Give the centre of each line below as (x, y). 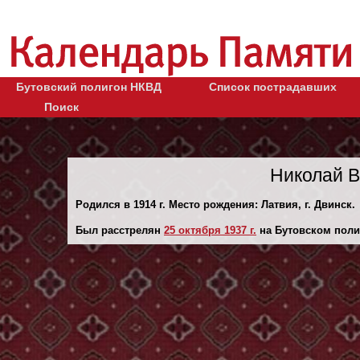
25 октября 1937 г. (210, 230)
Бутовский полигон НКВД (89, 86)
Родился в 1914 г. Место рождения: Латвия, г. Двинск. (215, 204)
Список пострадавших (273, 86)
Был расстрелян (120, 230)
